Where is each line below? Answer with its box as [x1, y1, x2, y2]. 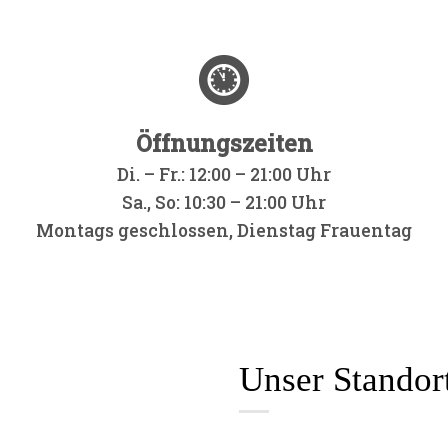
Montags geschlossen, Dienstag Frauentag [36, 219, 412, 243]
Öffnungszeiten [135, 128, 313, 159]
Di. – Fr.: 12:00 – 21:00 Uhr [117, 163, 331, 187]
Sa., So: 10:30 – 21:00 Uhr [122, 191, 326, 215]
